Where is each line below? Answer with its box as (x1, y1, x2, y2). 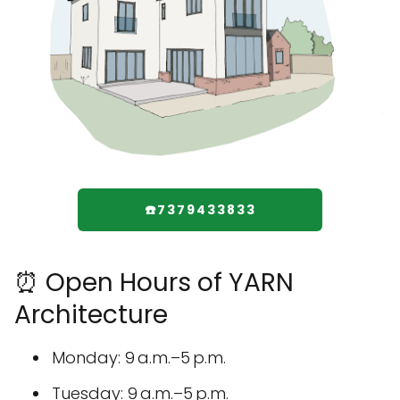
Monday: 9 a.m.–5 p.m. (52, 346, 226, 370)
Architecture (14, 297, 168, 333)
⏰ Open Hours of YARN (14, 265, 294, 301)
